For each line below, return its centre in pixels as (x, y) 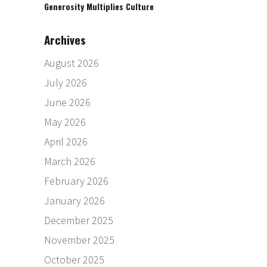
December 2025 (79, 221)
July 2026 (66, 83)
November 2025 (79, 240)
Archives (65, 40)
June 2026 (67, 103)
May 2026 (65, 122)
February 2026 (76, 181)
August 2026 (72, 63)
